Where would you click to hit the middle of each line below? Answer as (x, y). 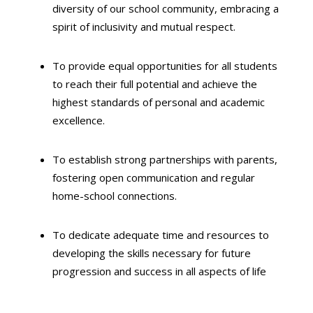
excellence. (78, 120)
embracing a (248, 8)
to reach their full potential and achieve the (154, 84)
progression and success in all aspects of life (159, 271)
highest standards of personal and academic (158, 102)
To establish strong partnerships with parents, (165, 159)
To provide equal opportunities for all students (165, 66)
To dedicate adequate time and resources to (160, 235)
